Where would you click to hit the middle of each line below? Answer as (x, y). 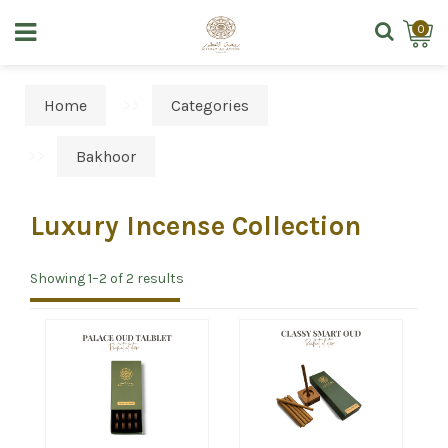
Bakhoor (106, 156)
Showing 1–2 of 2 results (107, 278)
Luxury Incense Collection (195, 226)
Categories (210, 105)
